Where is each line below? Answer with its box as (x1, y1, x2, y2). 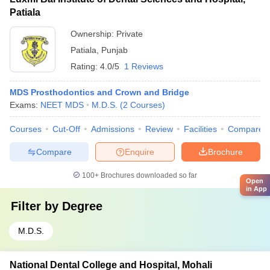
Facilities (184, 124, 217, 134)
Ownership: (71, 29, 116, 39)
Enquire (125, 146, 154, 157)
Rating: (71, 61, 100, 71)
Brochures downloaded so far (99, 171, 197, 180)
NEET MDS (40, 100, 84, 110)
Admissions (91, 124, 134, 134)
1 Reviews (124, 61, 163, 71)
